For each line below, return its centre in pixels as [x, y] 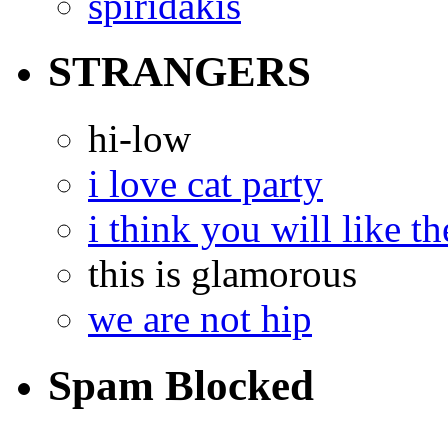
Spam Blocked [181, 386]
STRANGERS [179, 72]
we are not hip [200, 319]
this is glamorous [222, 274]
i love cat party [205, 184]
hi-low [139, 139]
